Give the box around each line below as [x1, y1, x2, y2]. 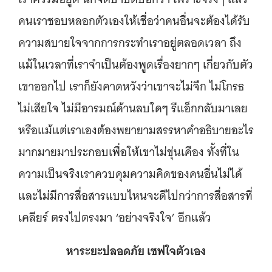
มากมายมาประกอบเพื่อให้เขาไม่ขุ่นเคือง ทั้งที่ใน [18, 142, 239, 162]
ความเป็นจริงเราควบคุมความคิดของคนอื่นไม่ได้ [18, 164, 242, 184]
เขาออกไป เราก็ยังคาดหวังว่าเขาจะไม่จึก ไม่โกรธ [18, 76, 244, 97]
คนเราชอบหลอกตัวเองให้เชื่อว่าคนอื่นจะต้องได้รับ [18, 11, 250, 31]
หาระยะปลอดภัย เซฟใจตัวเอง [66, 240, 206, 261]
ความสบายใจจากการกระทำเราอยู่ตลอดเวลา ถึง [18, 33, 242, 53]
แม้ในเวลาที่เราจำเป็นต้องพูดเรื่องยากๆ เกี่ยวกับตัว [18, 55, 253, 75]
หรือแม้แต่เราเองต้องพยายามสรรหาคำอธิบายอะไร [18, 120, 254, 140]
